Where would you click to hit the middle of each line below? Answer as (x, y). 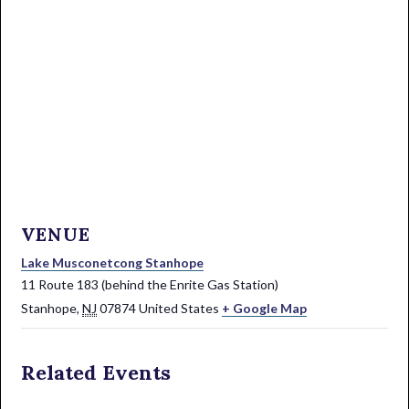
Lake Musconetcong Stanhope (113, 263)
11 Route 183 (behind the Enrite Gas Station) (150, 285)
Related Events (96, 373)
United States (179, 309)
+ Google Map (265, 309)
